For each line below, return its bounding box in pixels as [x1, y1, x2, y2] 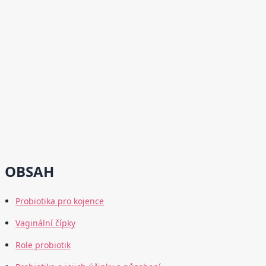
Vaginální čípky [15, 217, 75, 229]
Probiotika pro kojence [15, 195, 104, 207]
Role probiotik [15, 239, 71, 251]
